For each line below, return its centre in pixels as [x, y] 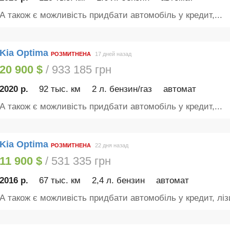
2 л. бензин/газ [122, 89]
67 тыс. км [60, 181]
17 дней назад [113, 54]
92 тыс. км [60, 89]
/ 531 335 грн [76, 161]
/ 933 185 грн [77, 69]
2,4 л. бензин [119, 181]
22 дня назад [111, 146]
